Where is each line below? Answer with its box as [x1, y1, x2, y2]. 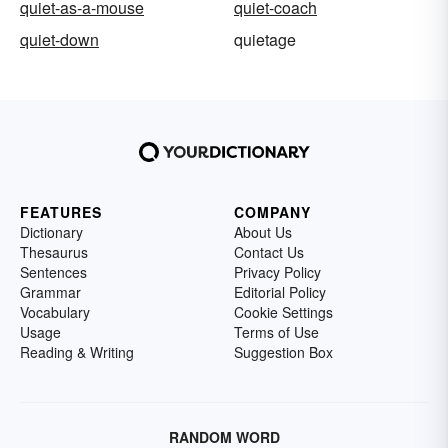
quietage [234, 28, 296, 52]
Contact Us [234, 242, 304, 263]
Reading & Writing [20, 342, 134, 363]
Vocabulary [20, 302, 90, 323]
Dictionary [20, 222, 83, 243]
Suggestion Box [234, 342, 333, 363]
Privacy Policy [234, 262, 321, 283]
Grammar [20, 282, 81, 303]
